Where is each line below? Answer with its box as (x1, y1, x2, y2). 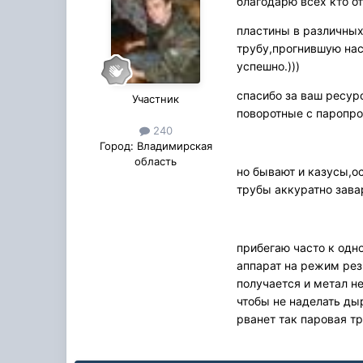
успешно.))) (237, 59, 301, 74)
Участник (132, 92, 180, 106)
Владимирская (133, 139, 212, 153)
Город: (99, 139, 134, 153)
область (135, 155, 177, 169)
